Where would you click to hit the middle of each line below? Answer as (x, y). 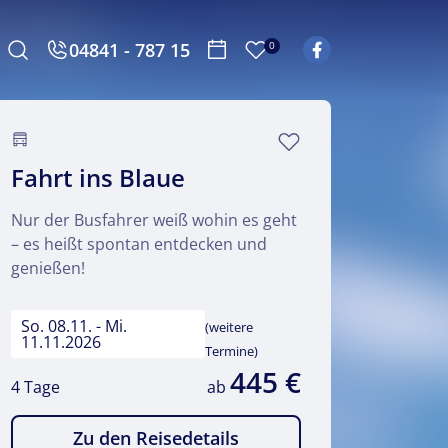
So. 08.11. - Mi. (73, 326)
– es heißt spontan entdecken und (139, 244)
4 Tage (35, 387)
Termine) (232, 351)
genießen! (48, 268)
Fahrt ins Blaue (98, 177)
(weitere (229, 327)
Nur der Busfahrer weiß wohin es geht (154, 220)
